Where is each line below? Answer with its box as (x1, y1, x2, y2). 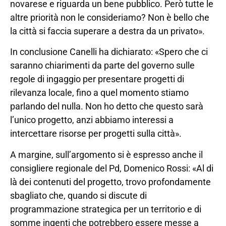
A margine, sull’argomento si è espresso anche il (10, 149, 203, 160)
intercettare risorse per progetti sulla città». (10, 128, 182, 139)
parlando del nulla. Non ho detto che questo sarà (10, 101, 203, 112)
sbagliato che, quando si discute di (10, 190, 147, 201)
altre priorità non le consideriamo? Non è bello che (10, 12, 209, 23)
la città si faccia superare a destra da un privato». (10, 25, 205, 36)
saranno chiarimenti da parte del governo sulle (10, 60, 195, 71)
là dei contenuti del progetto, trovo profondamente (10, 176, 211, 187)
